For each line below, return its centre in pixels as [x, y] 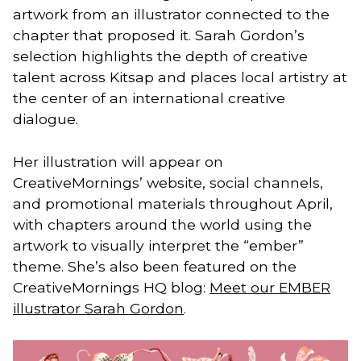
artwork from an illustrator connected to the [171, 15]
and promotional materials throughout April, [173, 203]
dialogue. [46, 119]
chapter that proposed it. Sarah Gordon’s [159, 35]
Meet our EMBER [270, 287]
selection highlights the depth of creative [160, 56]
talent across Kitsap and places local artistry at [180, 77]
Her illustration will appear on [118, 161]
